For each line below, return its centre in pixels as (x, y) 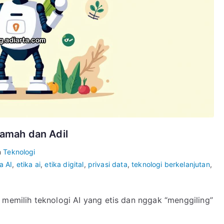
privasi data (107, 164)
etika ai (28, 164)
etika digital (64, 164)
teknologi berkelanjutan (171, 164)
